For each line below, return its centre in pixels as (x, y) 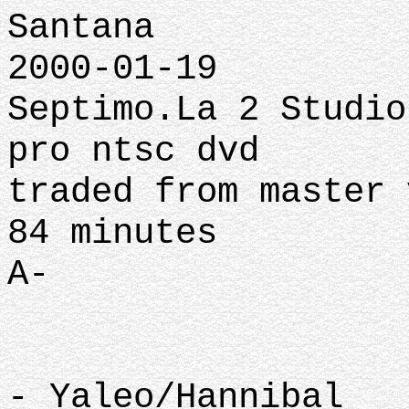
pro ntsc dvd (133, 151)
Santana (81, 28)
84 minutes (112, 233)
